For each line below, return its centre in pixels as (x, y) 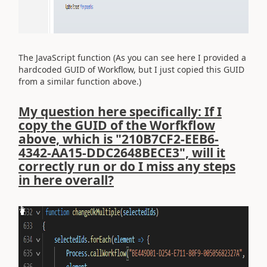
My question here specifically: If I (120, 111)
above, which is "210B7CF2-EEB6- (119, 139)
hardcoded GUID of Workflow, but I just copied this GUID (131, 69)
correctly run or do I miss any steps (127, 166)
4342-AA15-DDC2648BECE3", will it (122, 153)
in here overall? (66, 180)
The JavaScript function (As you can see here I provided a (132, 57)
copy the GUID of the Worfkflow (117, 125)
